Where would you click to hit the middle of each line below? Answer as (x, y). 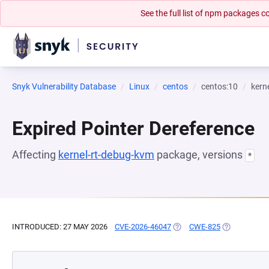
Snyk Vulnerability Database (64, 86)
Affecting (35, 155)
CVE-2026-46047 (143, 227)
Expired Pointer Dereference (133, 128)
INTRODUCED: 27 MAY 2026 (60, 227)
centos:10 (219, 86)
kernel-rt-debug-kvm (106, 155)
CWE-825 (205, 227)
